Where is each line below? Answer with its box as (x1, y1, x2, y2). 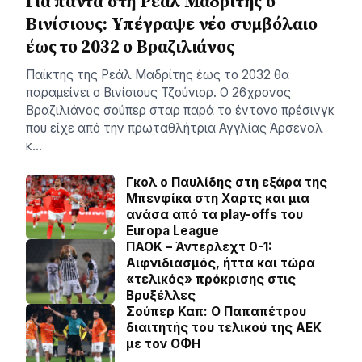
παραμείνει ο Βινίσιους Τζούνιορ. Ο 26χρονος (26, 85, 291, 100)
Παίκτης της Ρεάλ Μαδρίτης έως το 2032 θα (26, 67, 289, 82)
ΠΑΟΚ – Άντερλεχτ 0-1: (126, 239, 272, 255)
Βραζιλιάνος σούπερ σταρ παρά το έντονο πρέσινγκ (26, 103, 335, 118)
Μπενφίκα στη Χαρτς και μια (126, 191, 309, 206)
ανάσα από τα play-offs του (126, 207, 303, 222)
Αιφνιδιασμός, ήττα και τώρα (126, 255, 315, 271)
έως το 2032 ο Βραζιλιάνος (26, 35, 234, 58)
